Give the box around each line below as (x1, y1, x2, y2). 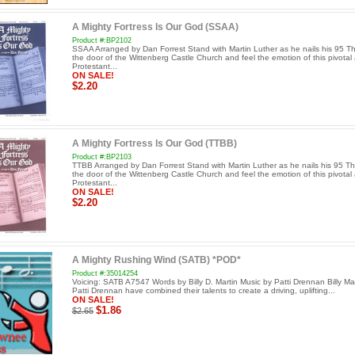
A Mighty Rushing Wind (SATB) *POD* (71, 254, 241, 266)
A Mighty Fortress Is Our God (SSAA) (71, 21, 239, 32)
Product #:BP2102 (71, 36, 132, 44)
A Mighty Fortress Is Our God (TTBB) (71, 138, 237, 150)
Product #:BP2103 (71, 152, 132, 161)
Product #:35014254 (71, 269, 138, 278)
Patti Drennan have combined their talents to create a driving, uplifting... (71, 286, 335, 296)
